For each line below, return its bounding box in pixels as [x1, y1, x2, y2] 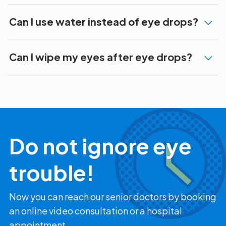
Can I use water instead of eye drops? [9, 15, 198, 28]
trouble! [9, 158, 94, 186]
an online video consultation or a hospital [9, 204, 182, 216]
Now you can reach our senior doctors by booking [9, 190, 216, 202]
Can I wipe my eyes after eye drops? [9, 50, 192, 63]
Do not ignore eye [9, 132, 192, 159]
